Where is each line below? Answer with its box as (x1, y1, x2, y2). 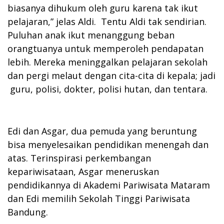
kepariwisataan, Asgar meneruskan (7, 165, 159, 177)
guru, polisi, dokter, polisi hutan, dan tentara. (7, 82, 207, 95)
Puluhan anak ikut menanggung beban (7, 28, 174, 41)
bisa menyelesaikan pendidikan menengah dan (7, 138, 208, 150)
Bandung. (7, 205, 48, 218)
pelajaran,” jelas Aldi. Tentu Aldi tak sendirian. (7, 15, 206, 27)
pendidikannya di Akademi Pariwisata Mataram (7, 178, 210, 191)
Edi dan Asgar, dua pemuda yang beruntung (7, 124, 197, 137)
